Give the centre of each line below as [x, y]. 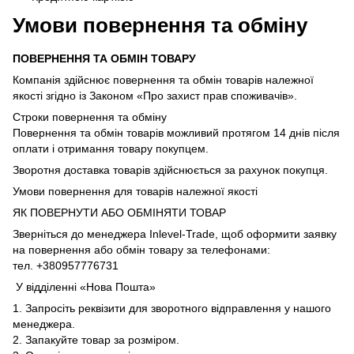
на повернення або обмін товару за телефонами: [141, 249]
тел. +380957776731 [66, 265]
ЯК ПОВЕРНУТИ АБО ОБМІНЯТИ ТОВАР [119, 212]
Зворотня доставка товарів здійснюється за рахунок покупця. [170, 169]
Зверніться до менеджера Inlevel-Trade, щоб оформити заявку [175, 233]
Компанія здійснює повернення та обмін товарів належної [163, 79]
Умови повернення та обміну [160, 25]
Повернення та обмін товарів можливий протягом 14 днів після [176, 132]
